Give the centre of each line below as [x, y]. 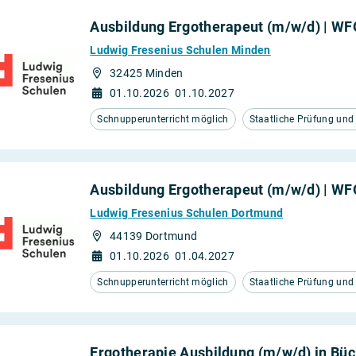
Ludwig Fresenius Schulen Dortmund [187, 213]
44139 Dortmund [153, 236]
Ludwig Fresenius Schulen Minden [180, 50]
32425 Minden [146, 73]
